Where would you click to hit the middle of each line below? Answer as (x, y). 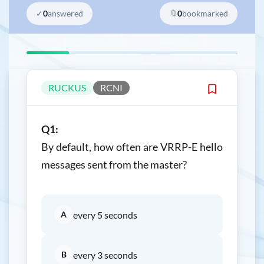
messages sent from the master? (114, 164)
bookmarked (205, 13)
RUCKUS (67, 87)
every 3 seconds (105, 255)
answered (65, 13)
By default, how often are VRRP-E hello (132, 147)
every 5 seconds (105, 215)
